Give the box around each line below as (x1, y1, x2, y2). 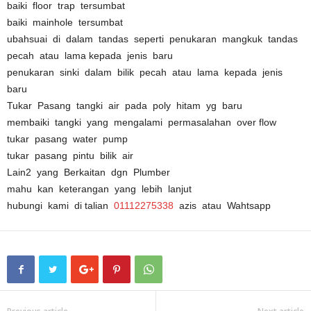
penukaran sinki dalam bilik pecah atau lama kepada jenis (7, 66, 285, 78)
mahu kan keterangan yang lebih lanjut (7, 183, 197, 194)
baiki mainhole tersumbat (7, 16, 123, 28)
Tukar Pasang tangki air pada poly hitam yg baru (7, 99, 242, 111)
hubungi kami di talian (7, 199, 114, 211)
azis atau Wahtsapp (174, 199, 276, 211)
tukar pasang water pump (7, 133, 128, 144)
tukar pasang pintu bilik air (7, 149, 133, 161)
